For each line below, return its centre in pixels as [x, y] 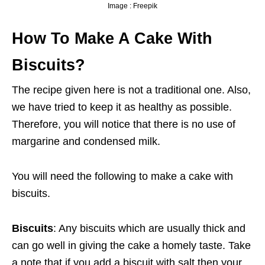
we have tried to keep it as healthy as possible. [122, 107]
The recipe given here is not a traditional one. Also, [131, 90]
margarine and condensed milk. [88, 142]
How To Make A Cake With [112, 39]
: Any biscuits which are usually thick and [149, 229]
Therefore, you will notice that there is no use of [124, 125]
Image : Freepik [132, 6]
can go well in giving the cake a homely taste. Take [131, 246]
